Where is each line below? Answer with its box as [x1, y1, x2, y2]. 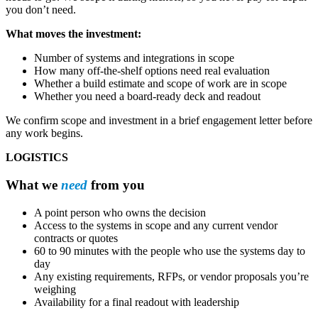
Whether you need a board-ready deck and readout [34, 90, 261, 103]
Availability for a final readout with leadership [34, 295, 239, 308]
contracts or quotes [34, 231, 118, 244]
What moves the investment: [6, 28, 141, 40]
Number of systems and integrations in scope [34, 52, 234, 65]
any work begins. [6, 127, 83, 140]
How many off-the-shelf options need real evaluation [34, 65, 270, 77]
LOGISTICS [6, 151, 68, 164]
